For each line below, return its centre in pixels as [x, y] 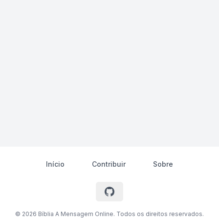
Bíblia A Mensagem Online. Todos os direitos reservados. [120, 214]
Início [55, 164]
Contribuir [109, 164]
